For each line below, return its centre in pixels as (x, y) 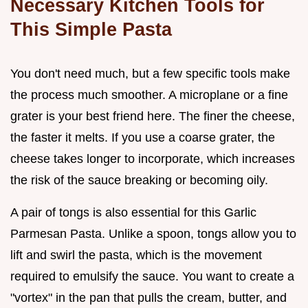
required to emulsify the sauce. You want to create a (152, 276)
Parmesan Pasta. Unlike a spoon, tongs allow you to (153, 233)
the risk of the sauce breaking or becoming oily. (139, 180)
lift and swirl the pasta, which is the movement (136, 255)
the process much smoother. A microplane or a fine (149, 95)
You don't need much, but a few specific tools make (150, 73)
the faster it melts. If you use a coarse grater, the (143, 137)
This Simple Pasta (91, 29)
